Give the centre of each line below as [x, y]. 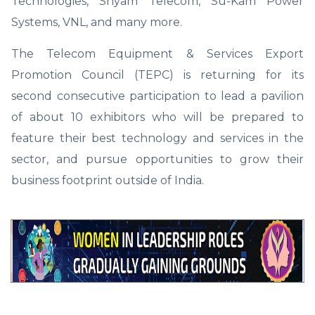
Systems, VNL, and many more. [97, 22]
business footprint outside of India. [108, 180]
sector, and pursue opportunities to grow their [157, 159]
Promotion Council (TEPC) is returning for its [157, 75]
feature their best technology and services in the [157, 138]
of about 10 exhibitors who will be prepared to [157, 117]
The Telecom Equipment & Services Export [157, 53]
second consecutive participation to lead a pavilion [157, 96]
